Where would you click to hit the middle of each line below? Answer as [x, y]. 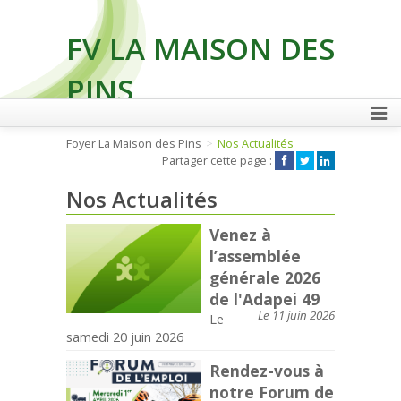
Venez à [240, 235]
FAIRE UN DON [276, 172]
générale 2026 [265, 277]
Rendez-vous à [267, 371]
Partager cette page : [219, 161]
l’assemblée [255, 256]
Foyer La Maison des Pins [134, 144]
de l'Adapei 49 [264, 299]
